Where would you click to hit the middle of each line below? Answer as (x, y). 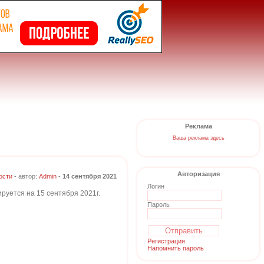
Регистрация (166, 241)
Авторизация (198, 174)
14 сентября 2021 (90, 176)
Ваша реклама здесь (198, 138)
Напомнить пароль (176, 248)
